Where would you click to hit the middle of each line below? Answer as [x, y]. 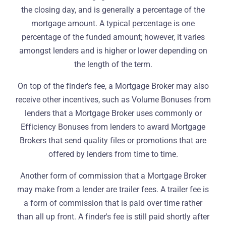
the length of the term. [113, 64]
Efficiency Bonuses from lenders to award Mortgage [113, 127]
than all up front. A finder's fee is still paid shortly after [113, 217]
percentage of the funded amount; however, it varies [113, 37]
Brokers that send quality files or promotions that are [113, 140]
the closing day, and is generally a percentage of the [113, 10]
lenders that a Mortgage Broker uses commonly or [113, 113]
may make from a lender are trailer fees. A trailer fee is [113, 189]
